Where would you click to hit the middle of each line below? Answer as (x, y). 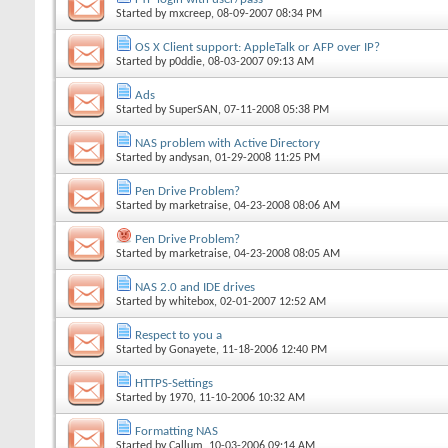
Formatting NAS (176, 431)
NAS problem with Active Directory (227, 143)
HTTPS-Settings (174, 383)
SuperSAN (193, 109)
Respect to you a (178, 335)
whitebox (191, 301)
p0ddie (185, 61)
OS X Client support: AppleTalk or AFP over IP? (257, 47)
